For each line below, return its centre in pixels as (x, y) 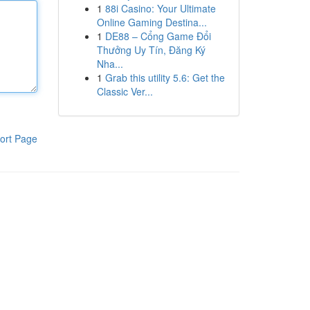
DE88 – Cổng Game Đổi (158, 36)
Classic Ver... (125, 91)
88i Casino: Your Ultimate (160, 8)
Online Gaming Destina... (152, 22)
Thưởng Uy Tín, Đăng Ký (151, 50)
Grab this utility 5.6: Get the (165, 77)
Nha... (110, 64)
